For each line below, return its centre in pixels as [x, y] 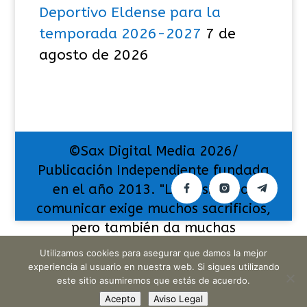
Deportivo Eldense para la [130, 13]
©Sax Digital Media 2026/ [153, 151]
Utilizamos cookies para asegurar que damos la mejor [153, 253]
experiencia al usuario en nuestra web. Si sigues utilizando [153, 267]
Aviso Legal [178, 299]
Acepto [120, 299]
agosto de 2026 [94, 56]
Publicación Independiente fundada [153, 170]
